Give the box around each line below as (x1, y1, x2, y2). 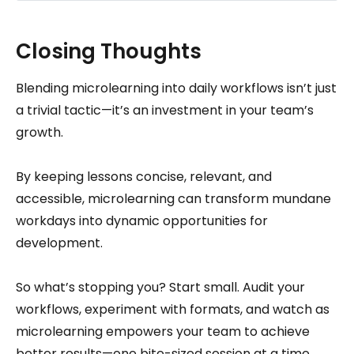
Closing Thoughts (16, 36, 201, 66)
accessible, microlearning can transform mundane (16, 189, 331, 208)
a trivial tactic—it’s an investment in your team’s (16, 100, 314, 119)
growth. (16, 122, 63, 141)
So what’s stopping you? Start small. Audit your (16, 277, 305, 296)
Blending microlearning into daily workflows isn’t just (16, 78, 337, 97)
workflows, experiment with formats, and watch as (16, 299, 330, 318)
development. (16, 233, 103, 252)
